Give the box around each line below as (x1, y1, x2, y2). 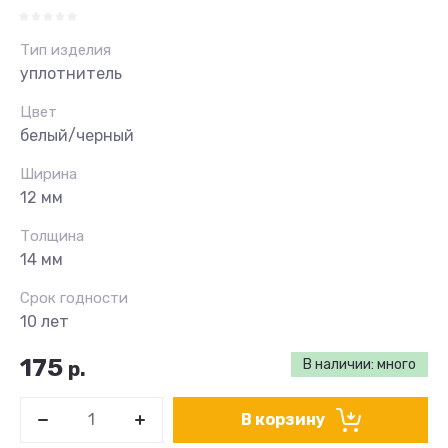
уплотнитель (20, 64, 122, 83)
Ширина (20, 165, 77, 183)
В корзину (240, 410, 325, 429)
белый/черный (20, 126, 134, 145)
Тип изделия (20, 41, 111, 59)
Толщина (20, 227, 84, 245)
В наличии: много (303, 356, 416, 373)
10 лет (20, 312, 69, 331)
